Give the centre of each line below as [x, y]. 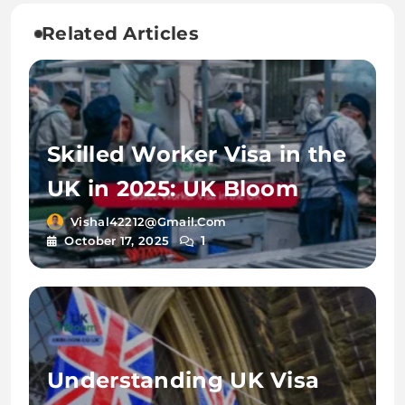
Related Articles [120, 34]
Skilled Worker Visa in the [197, 154]
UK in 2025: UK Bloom [173, 188]
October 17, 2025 [117, 240]
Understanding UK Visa [184, 381]
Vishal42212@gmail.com [149, 221]
